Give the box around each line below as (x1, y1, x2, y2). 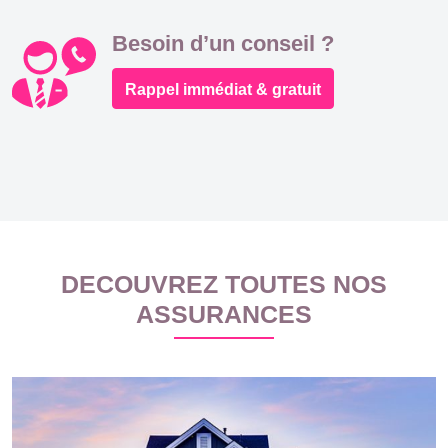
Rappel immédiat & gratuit (125, 81, 321, 99)
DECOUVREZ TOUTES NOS (61, 270, 387, 299)
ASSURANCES (136, 300, 312, 329)
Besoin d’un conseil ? (112, 31, 334, 57)
